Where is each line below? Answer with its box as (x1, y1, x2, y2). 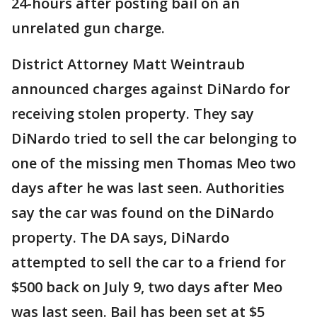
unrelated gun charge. (11, 18, 165, 38)
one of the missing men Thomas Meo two (11, 154, 296, 173)
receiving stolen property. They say (11, 104, 254, 123)
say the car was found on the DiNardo (11, 203, 274, 222)
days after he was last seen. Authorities (11, 178, 284, 197)
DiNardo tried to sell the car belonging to (11, 129, 296, 148)
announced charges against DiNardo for (11, 79, 290, 98)
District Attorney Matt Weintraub (11, 54, 245, 74)
